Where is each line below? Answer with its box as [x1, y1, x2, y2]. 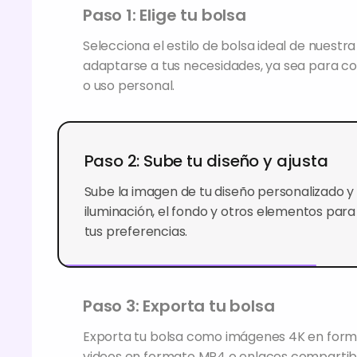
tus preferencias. [84, 222, 188, 241]
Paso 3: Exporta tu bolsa [83, 295, 275, 317]
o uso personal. [83, 76, 175, 95]
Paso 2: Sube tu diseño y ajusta [84, 149, 328, 172]
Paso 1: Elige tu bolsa [83, 4, 246, 26]
